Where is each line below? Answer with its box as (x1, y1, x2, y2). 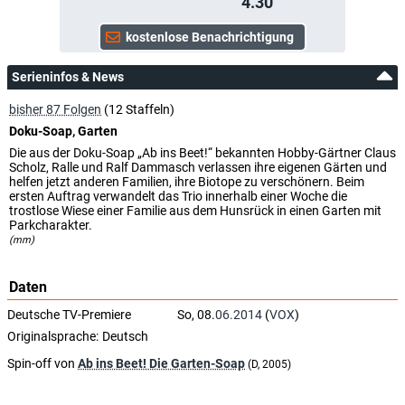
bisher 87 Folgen (9, 101, 101, 117)
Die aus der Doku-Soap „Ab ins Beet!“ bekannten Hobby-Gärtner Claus (9, 145, 396, 160)
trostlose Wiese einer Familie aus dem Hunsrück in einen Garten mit (9, 202, 381, 218)
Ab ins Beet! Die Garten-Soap (78, 355, 245, 371)
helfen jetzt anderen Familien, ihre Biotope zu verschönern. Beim (9, 174, 364, 189)
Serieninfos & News (12, 69, 124, 84)
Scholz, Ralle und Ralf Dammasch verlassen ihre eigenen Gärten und (9, 159, 387, 174)
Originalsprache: (7, 328, 99, 344)
